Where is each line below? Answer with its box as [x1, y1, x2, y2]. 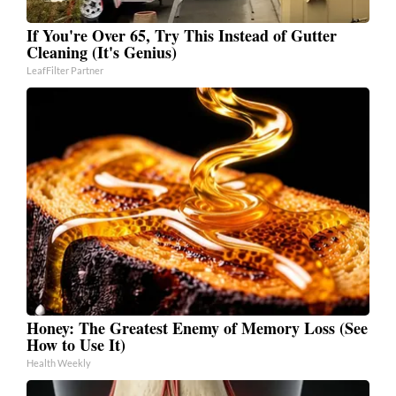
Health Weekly [27, 356, 91, 369]
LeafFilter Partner [27, 64, 103, 76]
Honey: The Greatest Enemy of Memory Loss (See [27, 316, 368, 339]
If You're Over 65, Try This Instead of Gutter [27, 23, 337, 47]
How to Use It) [27, 332, 126, 356]
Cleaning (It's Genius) [27, 40, 177, 64]
